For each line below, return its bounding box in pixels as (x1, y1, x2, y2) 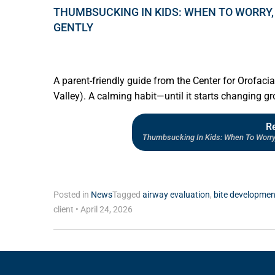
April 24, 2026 (79, 204, 133, 214)
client (53, 204, 76, 214)
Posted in (53, 190, 91, 199)
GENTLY (53, 20, 93, 34)
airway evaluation (142, 190, 210, 199)
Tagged (112, 190, 142, 199)
